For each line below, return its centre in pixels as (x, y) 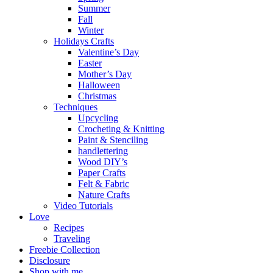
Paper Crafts (102, 172)
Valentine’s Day (108, 52)
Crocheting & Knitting (121, 129)
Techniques (76, 107)
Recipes (69, 227)
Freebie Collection (65, 249)
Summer (94, 8)
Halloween (99, 85)
